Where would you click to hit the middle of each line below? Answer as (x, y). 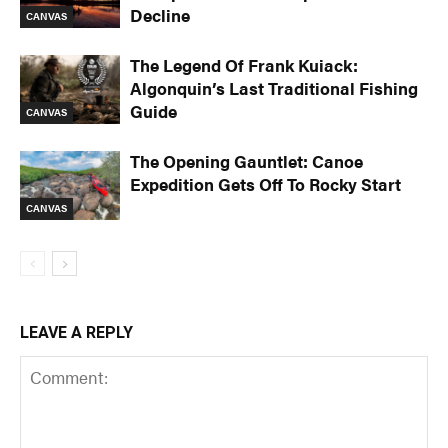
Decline (160, 15)
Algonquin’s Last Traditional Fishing (274, 88)
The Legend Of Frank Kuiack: (244, 65)
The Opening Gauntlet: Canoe (246, 161)
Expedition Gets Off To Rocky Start (265, 184)
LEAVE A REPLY (76, 333)
